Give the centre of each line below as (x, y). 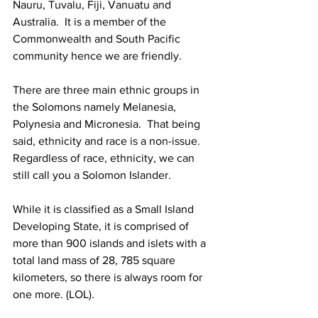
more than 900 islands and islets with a (111, 243)
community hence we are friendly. (99, 56)
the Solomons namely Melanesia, (96, 107)
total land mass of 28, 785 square (95, 260)
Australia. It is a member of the (91, 22)
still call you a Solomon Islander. (93, 175)
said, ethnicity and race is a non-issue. (109, 141)
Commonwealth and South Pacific (98, 39)
